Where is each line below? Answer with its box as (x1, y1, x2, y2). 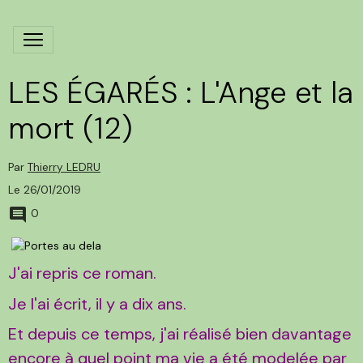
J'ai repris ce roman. (8, 262, 156, 284)
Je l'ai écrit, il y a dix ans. (8, 293, 186, 314)
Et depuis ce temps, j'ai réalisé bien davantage (8, 323, 352, 345)
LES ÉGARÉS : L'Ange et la (8, 73, 353, 112)
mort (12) (8, 109, 132, 147)
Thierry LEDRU (28, 160, 100, 174)
